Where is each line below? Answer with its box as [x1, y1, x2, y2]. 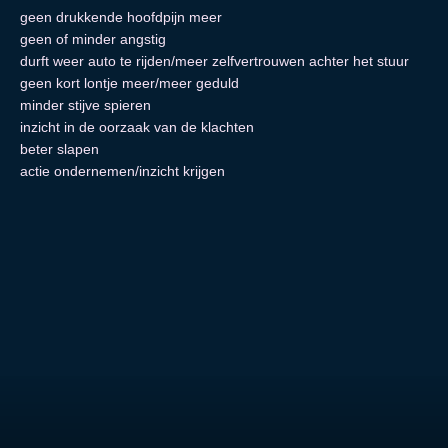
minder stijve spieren [20, 97, 151, 113]
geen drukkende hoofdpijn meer [20, 9, 222, 25]
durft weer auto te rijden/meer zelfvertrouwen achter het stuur [20, 53, 409, 69]
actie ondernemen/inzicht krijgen [20, 163, 225, 179]
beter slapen [20, 141, 99, 157]
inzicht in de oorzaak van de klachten [20, 119, 254, 135]
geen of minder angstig [20, 31, 166, 47]
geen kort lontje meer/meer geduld [20, 75, 239, 91]
